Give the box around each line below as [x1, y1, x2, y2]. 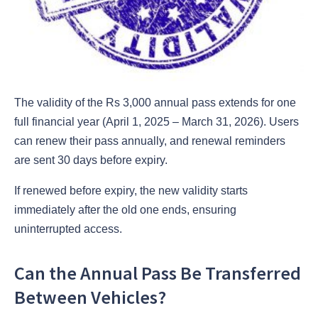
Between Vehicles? [14, 285, 166, 309]
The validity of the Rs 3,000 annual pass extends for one [14, 96, 296, 109]
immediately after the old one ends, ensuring [14, 203, 236, 216]
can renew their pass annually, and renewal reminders [14, 134, 285, 147]
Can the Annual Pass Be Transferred [14, 261, 301, 285]
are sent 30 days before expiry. [14, 153, 168, 166]
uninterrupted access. [14, 222, 122, 235]
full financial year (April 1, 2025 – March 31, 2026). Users [14, 115, 299, 128]
